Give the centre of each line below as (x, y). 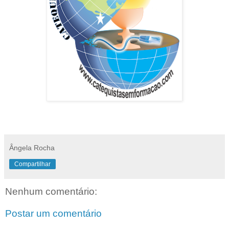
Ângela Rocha (32, 147)
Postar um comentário (53, 214)
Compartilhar (32, 164)
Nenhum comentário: (51, 191)
